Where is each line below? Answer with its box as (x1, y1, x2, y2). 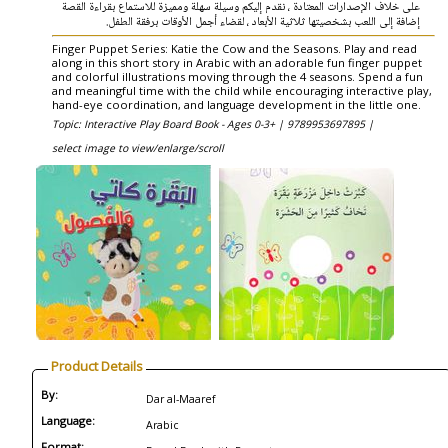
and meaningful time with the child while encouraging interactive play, (52, 83, 432, 98)
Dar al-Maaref (146, 392, 215, 406)
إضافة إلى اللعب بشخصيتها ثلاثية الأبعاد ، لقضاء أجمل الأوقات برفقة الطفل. (105, 12, 420, 32)
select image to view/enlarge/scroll (52, 141, 224, 155)
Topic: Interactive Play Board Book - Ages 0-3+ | (52, 117, 287, 131)
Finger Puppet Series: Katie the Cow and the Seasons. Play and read (52, 41, 417, 56)
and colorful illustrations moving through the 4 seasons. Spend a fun (52, 69, 423, 84)
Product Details (51, 357, 143, 375)
